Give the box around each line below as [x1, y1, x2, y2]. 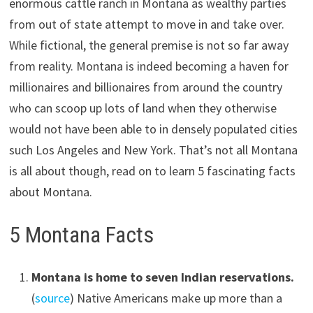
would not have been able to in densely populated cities [8, 121, 298, 138]
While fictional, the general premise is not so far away [8, 37, 289, 54]
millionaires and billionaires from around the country [8, 79, 282, 96]
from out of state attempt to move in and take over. [8, 16, 284, 33]
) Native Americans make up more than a [69, 289, 282, 306]
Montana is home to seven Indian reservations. [31, 268, 294, 285]
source [34, 289, 70, 306]
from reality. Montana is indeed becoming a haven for [8, 58, 289, 75]
